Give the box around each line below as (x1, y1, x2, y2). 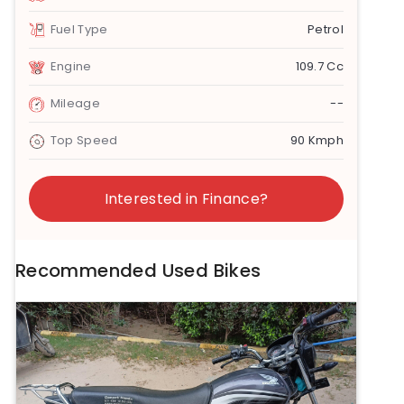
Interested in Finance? (104, 188, 269, 210)
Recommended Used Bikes (14, 258, 262, 284)
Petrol (308, 21, 344, 39)
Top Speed (50, 132, 118, 150)
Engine (50, 58, 92, 76)
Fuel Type (50, 21, 108, 39)
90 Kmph (289, 132, 344, 150)
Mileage (50, 95, 100, 113)
